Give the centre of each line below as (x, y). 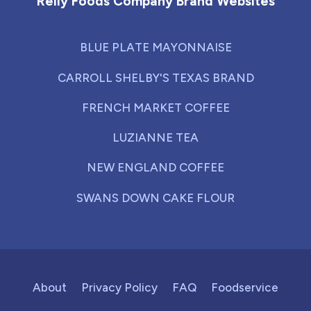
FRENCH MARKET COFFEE (155, 107)
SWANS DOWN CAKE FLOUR (155, 197)
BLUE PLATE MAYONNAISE (155, 48)
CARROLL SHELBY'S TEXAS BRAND (155, 77)
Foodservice (245, 288)
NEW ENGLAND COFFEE (155, 168)
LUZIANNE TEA (155, 138)
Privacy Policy (119, 288)
